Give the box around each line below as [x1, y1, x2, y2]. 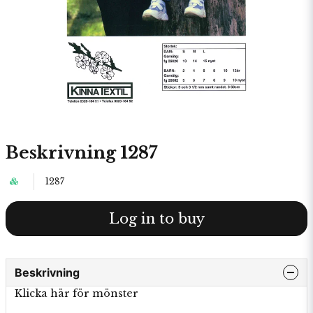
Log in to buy [108, 210, 205, 227]
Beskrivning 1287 [6, 143, 157, 163]
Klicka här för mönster [15, 287, 138, 300]
